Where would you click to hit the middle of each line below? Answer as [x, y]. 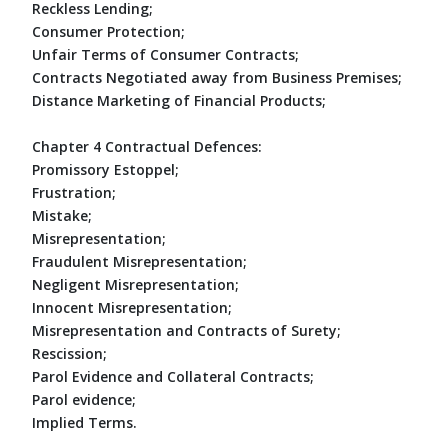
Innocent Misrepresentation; [132, 307]
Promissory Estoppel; [105, 169]
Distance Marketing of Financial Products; [179, 100]
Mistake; [62, 215]
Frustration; [74, 192]
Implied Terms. [84, 422]
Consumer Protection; [108, 31]
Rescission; [69, 353]
